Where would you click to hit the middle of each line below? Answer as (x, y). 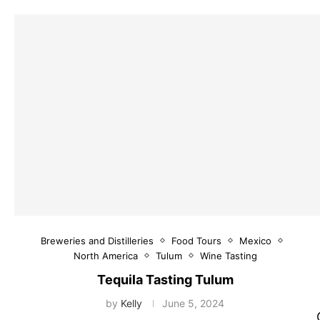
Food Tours (197, 240)
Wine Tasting (228, 255)
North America (105, 255)
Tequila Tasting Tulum (165, 279)
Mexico (256, 240)
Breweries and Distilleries (97, 240)
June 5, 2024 (194, 303)
